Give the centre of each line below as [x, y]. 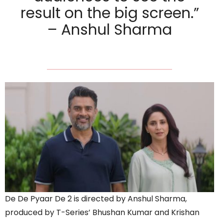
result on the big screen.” [109, 13]
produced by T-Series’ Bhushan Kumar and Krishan [102, 212]
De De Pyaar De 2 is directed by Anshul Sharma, [96, 198]
